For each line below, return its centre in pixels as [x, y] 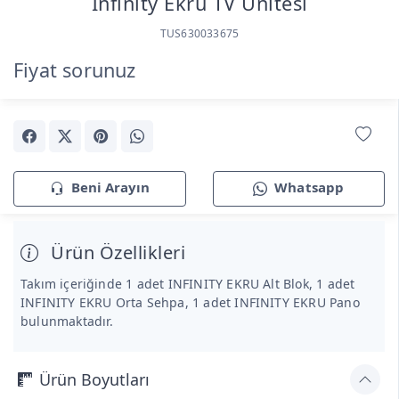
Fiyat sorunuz [75, 69]
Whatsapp [309, 187]
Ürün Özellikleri [115, 253]
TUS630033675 [199, 33]
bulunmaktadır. [67, 322]
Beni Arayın [110, 187]
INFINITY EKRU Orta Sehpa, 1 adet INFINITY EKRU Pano [190, 303]
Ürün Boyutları [94, 379]
